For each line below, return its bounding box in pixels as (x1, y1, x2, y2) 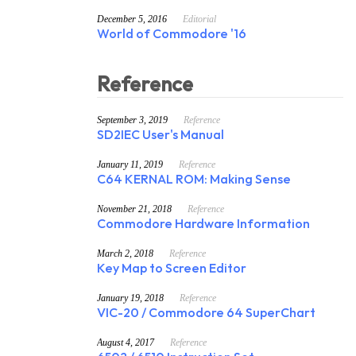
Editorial (183, 13, 216, 25)
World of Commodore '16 (97, 27, 246, 41)
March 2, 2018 (97, 248, 153, 260)
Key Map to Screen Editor (97, 262, 246, 277)
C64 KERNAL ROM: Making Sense (97, 173, 291, 188)
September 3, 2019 (97, 114, 168, 126)
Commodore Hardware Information (97, 218, 310, 232)
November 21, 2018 (97, 203, 172, 215)
